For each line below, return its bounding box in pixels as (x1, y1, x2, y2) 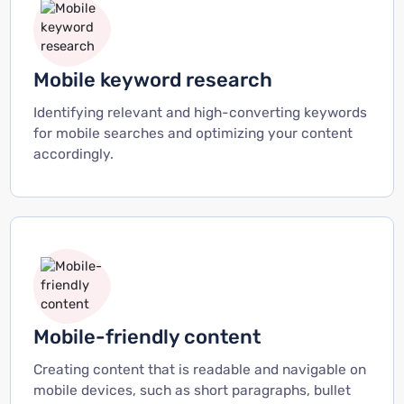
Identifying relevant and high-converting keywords (32, 104, 367, 121)
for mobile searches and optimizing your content (32, 124, 353, 142)
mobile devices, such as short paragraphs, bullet (32, 382, 351, 399)
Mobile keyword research (32, 67, 272, 92)
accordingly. (32, 145, 114, 162)
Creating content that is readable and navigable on (32, 362, 366, 379)
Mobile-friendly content (32, 325, 261, 350)
